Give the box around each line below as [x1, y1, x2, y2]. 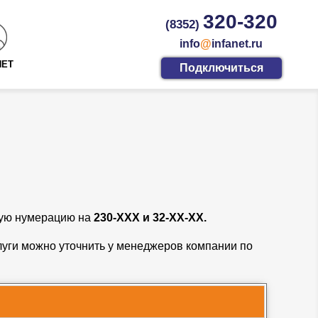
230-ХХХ [94, 212, 140, 224]
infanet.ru [212, 36, 263, 50]
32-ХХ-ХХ [153, 212, 204, 224]
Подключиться [179, 61, 263, 74]
